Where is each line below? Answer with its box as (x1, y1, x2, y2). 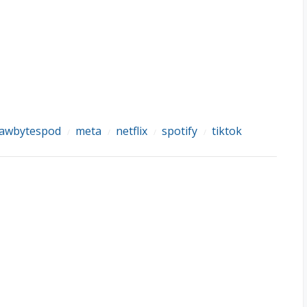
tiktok (212, 123, 242, 138)
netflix (116, 123, 147, 138)
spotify (162, 123, 197, 138)
